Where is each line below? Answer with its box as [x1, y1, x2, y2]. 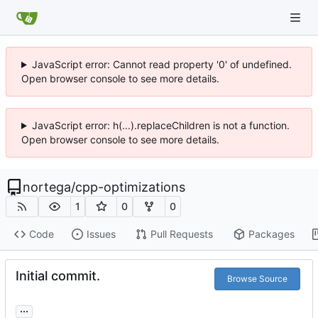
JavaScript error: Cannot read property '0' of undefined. [31, 58, 292, 70]
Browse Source [226, 273, 287, 284]
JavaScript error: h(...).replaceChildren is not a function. [31, 119, 290, 131]
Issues [86, 228, 116, 241]
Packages [248, 228, 295, 241]
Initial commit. [16, 268, 100, 283]
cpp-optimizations [75, 180, 185, 194]
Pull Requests [150, 228, 213, 241]
